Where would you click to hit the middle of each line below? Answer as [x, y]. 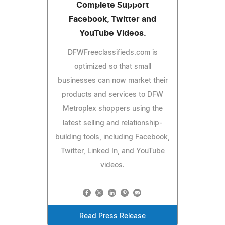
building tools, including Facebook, [113, 137]
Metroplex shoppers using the [113, 109]
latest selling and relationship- [113, 123]
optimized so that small [113, 67]
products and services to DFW [113, 95]
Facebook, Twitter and [113, 19]
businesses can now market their [113, 81]
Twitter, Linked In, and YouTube [113, 151]
